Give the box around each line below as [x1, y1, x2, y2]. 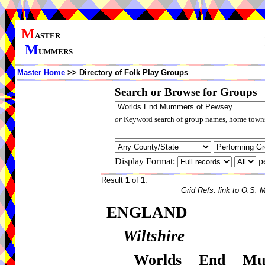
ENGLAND [106, 203, 188, 221]
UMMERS [38, 47, 73, 56]
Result [101, 176, 125, 185]
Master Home [17, 68, 65, 77]
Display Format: [114, 156, 177, 166]
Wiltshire [123, 227, 185, 245]
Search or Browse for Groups [114, 86, 257, 98]
